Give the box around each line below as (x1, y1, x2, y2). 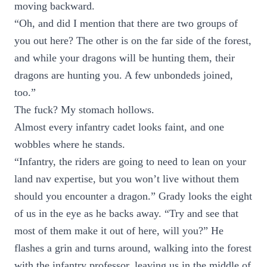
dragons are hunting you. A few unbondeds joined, (14, 69, 233, 81)
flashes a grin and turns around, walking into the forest (14, 242, 252, 254)
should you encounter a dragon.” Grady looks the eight (14, 190, 252, 202)
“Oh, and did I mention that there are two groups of (14, 17, 238, 29)
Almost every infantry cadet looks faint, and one (14, 121, 224, 133)
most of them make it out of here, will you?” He (14, 225, 223, 237)
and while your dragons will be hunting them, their (14, 52, 235, 64)
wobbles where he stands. (14, 138, 125, 150)
